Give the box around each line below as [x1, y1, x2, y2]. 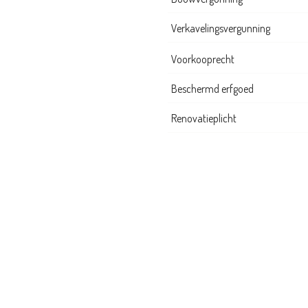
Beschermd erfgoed [171, 82, 254, 96]
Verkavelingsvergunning [171, 21, 270, 36]
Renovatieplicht [171, 111, 236, 126]
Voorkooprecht [171, 52, 234, 67]
